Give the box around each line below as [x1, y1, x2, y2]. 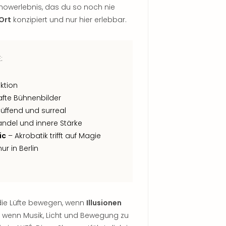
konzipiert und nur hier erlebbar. [11, 15, 127, 25]
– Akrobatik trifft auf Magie [6, 131, 101, 141]
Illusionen [86, 198, 122, 208]
